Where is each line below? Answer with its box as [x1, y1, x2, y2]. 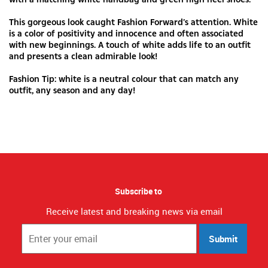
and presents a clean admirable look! [9, 50, 157, 62]
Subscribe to [115, 185, 162, 197]
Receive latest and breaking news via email [45, 205, 223, 217]
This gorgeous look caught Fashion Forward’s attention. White [9, 16, 258, 28]
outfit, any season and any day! [9, 84, 135, 96]
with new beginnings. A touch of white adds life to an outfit [9, 38, 251, 50]
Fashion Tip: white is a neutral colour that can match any [9, 72, 239, 84]
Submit [208, 232, 237, 245]
